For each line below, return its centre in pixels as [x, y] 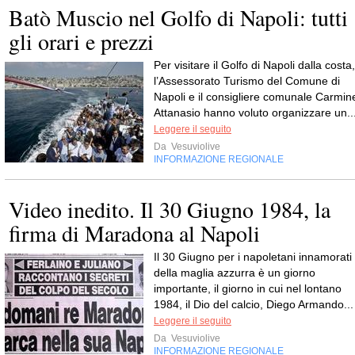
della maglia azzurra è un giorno [235, 272]
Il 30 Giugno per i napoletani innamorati [253, 256]
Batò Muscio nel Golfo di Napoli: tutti [178, 17]
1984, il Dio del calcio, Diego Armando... [254, 304]
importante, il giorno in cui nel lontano [248, 288]
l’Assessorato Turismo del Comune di [247, 80]
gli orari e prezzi [81, 41]
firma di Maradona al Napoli [134, 233]
